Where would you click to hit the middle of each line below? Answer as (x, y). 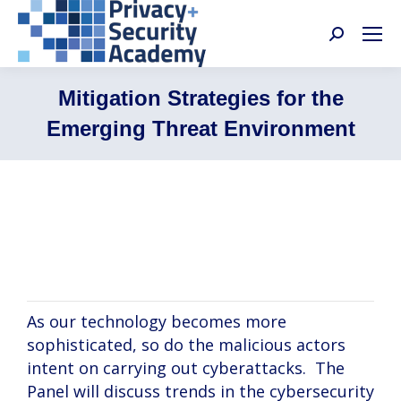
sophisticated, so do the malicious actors (186, 345)
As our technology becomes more (157, 321)
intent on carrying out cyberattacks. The (186, 368)
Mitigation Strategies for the (200, 98)
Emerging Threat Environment (200, 128)
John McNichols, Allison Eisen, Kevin (169, 235)
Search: (356, 37)
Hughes (57, 258)
